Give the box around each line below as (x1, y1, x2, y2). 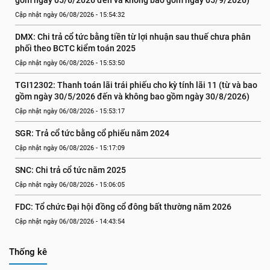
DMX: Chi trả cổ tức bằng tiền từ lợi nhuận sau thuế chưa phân (15, 32, 251, 42)
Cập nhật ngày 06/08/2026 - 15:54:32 (15, 11, 125, 19)
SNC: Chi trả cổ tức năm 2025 (15, 165, 126, 175)
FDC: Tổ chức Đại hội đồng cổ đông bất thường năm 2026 (15, 202, 231, 212)
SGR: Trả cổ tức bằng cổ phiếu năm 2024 (15, 128, 169, 138)
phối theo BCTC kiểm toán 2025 (15, 43, 136, 53)
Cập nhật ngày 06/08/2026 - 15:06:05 (15, 181, 125, 189)
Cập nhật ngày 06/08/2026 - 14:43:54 (15, 218, 125, 225)
